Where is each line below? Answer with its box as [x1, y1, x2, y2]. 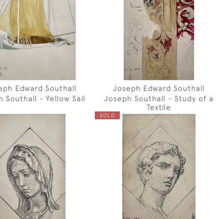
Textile [147, 103, 172, 111]
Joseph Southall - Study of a [104, 94, 214, 103]
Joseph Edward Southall [113, 84, 205, 92]
